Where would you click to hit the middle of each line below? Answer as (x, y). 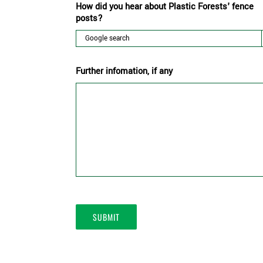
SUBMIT (106, 217)
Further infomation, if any (124, 71)
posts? (89, 18)
